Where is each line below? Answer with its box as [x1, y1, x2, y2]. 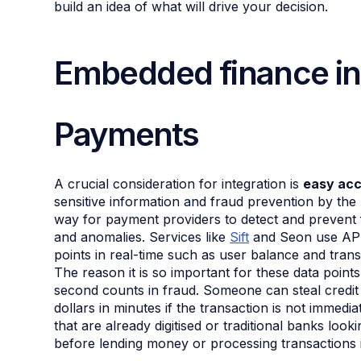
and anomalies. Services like [54, 229, 230, 246]
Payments [54, 114, 199, 155]
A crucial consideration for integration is [54, 176, 304, 193]
